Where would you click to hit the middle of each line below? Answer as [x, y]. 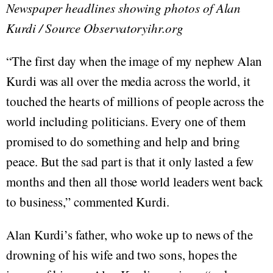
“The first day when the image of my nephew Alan [134, 61]
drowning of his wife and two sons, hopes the [122, 255]
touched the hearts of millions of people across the [135, 101]
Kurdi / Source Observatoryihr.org [95, 28]
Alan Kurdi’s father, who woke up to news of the [130, 235]
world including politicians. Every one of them [126, 122]
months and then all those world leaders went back [135, 182]
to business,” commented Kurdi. [88, 202]
